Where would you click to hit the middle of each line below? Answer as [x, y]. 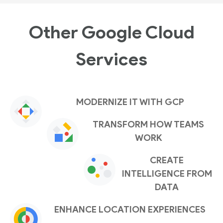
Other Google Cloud [111, 32]
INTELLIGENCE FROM [167, 174]
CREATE [167, 161]
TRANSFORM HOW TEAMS [148, 125]
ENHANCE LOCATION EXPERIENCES [130, 210]
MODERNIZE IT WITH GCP [130, 102]
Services [111, 58]
